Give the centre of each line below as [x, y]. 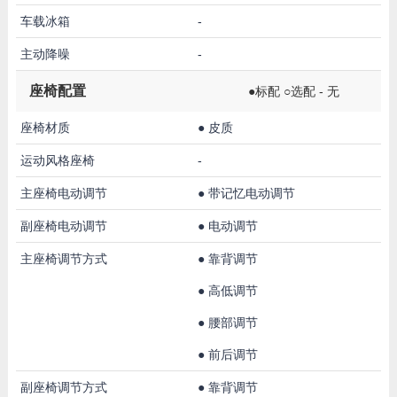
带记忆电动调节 [251, 193]
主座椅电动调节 [63, 193]
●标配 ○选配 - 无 [294, 91]
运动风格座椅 [57, 160]
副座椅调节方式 [63, 387]
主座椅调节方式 [63, 258]
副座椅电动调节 [63, 226]
